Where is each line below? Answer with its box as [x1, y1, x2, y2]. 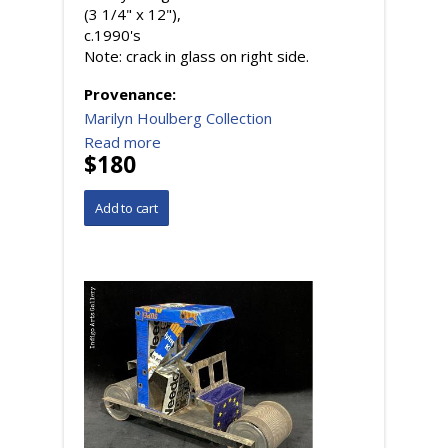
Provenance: [84, 84, 180, 105]
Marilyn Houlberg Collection [84, 108, 272, 129]
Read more [84, 132, 161, 153]
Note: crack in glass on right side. [84, 46, 309, 67]
